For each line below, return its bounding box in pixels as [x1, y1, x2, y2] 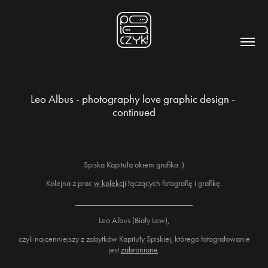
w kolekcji [94, 178, 126, 188]
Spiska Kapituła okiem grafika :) [84, 160, 184, 170]
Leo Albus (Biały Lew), [99, 215, 169, 226]
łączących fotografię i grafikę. [126, 178, 222, 188]
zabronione [121, 245, 158, 255]
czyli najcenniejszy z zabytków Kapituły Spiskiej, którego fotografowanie [18, 234, 250, 244]
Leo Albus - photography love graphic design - [31, 92, 235, 106]
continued [112, 105, 156, 119]
